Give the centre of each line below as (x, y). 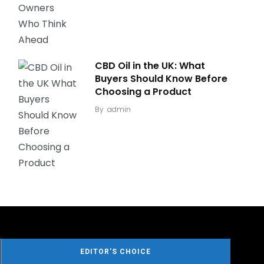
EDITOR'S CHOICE (115, 252)
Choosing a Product (143, 92)
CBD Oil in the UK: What (150, 66)
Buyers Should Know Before (161, 79)
